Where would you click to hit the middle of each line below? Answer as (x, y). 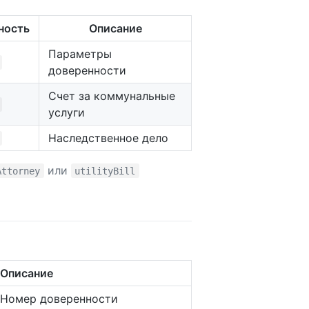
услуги (67, 112)
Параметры (80, 53)
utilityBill (105, 171)
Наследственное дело (108, 138)
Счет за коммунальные (112, 96)
